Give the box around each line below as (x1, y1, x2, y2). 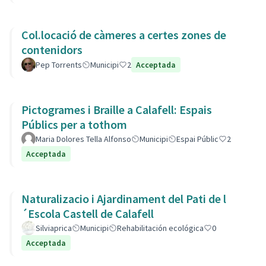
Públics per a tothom (21, 117, 127, 132)
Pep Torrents (36, 59, 82, 70)
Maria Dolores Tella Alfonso (36, 134, 131, 144)
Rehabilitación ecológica (117, 223, 204, 233)
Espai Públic (176, 134, 218, 144)
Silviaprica (36, 223, 72, 233)
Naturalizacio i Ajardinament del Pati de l (21, 191, 226, 206)
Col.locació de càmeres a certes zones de (21, 27, 226, 42)
